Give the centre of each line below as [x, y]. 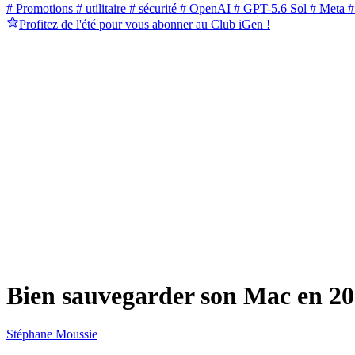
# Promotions [40, 9]
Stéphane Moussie [52, 334]
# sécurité [151, 9]
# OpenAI [204, 9]
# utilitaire [99, 9]
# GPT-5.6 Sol [269, 9]
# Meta [326, 9]
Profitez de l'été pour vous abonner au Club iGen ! [145, 25]
